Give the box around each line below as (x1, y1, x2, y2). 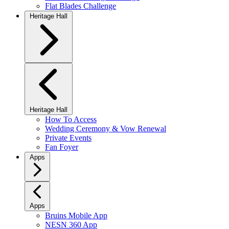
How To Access (45, 115, 97, 124)
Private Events (45, 133, 91, 142)
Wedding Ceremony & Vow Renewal (45, 124, 166, 133)
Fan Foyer (45, 143, 78, 151)
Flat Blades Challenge (45, 2, 116, 10)
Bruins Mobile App (45, 211, 107, 220)
